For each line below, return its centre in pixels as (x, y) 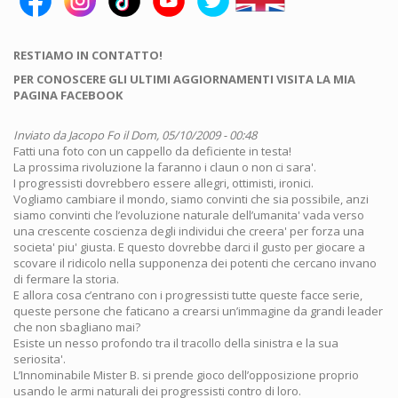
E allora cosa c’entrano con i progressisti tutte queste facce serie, (188, 295)
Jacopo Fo (94, 135)
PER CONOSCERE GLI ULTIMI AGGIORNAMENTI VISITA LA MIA (184, 79)
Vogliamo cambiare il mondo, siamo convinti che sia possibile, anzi (191, 199)
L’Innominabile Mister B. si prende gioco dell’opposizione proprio (186, 375)
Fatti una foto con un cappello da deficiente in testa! (152, 151)
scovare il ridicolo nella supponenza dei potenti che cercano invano (195, 263)
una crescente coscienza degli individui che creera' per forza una (189, 231)
